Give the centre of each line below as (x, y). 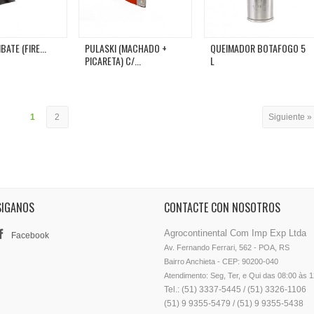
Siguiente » (290, 117)
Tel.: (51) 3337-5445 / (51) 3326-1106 (235, 290)
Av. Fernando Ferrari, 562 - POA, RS (227, 248)
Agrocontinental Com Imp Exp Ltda (235, 233)
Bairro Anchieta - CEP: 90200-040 (221, 262)
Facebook (30, 236)
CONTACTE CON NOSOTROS (222, 208)
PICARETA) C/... (113, 61)
